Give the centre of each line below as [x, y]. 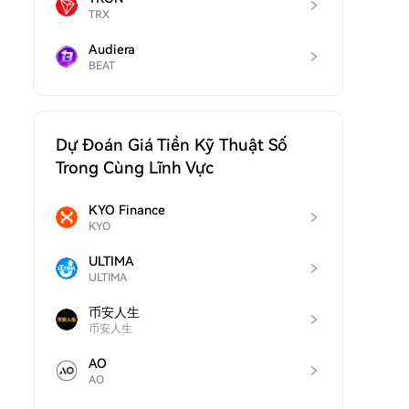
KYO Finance [127, 210]
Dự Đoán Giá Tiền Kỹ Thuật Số [172, 145]
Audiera [112, 49]
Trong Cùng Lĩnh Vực [135, 168]
